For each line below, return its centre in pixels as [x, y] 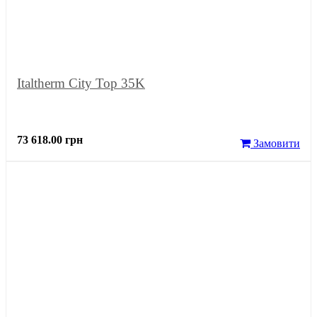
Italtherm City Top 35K [81, 83]
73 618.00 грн [50, 139]
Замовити [275, 143]
